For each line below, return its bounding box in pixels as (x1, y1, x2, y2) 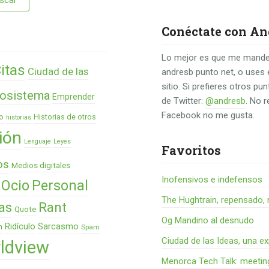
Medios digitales (11, 161, 70, 170)
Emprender (52, 92, 95, 101)
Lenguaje (24, 138, 51, 145)
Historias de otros (34, 112, 96, 121)
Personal (32, 178, 88, 194)
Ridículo (5, 221, 35, 232)
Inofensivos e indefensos (162, 174, 263, 185)
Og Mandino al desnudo (162, 215, 255, 226)
